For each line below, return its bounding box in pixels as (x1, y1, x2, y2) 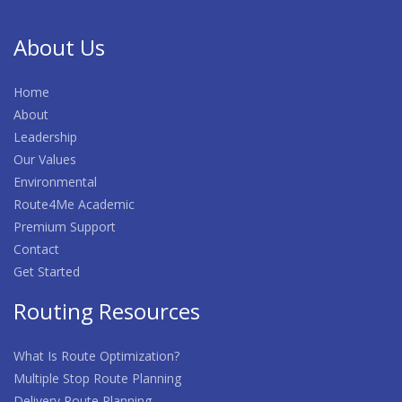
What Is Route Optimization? (13, 347, 179, 364)
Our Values (13, 151, 76, 168)
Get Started (13, 263, 80, 280)
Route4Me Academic (13, 196, 135, 213)
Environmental (13, 173, 97, 190)
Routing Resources (13, 296, 200, 326)
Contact (13, 240, 59, 258)
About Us (13, 32, 105, 62)
